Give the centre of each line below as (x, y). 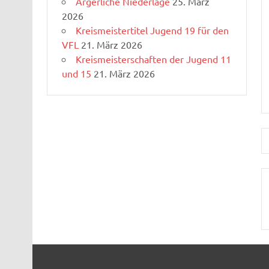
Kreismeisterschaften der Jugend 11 (153, 59)
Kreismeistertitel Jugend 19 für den (152, 30)
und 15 (76, 73)
